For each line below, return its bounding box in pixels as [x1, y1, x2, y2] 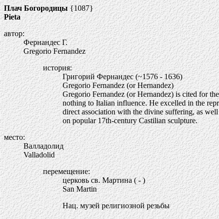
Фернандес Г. [23, 38, 67, 46]
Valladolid [23, 151, 55, 159]
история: [43, 64, 72, 72]
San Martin [63, 185, 97, 193]
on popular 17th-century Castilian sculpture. [63, 116, 197, 125]
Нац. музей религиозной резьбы [63, 201, 170, 210]
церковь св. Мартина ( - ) [63, 176, 145, 184]
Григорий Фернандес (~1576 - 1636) [63, 72, 182, 81]
